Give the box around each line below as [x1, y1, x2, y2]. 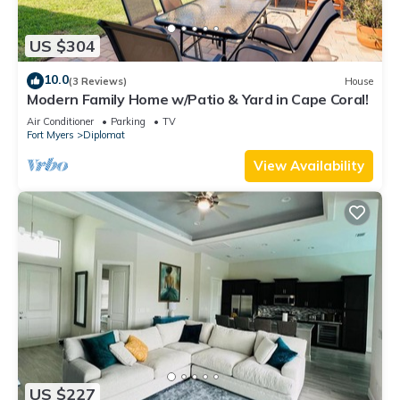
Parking [111, 115, 146, 129]
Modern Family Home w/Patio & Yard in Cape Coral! [27, 90, 369, 109]
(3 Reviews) [69, 74, 127, 87]
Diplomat [83, 129, 125, 142]
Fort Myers [27, 129, 74, 142]
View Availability [254, 157, 364, 175]
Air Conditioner [27, 115, 94, 129]
